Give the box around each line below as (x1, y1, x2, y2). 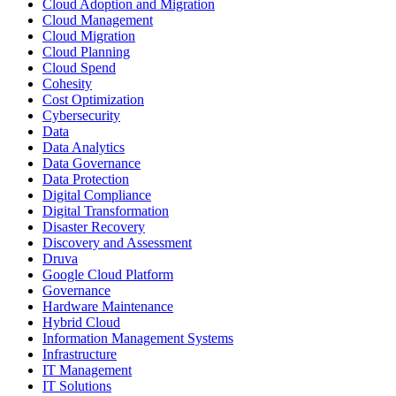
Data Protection (42, 171, 129, 187)
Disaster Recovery (42, 219, 145, 235)
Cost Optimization (42, 92, 144, 108)
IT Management (42, 362, 132, 378)
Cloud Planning (42, 44, 130, 60)
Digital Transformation (42, 203, 169, 219)
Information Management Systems (42, 331, 233, 346)
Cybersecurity (42, 108, 120, 124)
